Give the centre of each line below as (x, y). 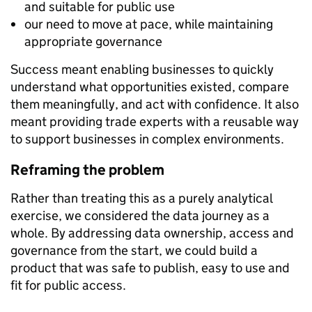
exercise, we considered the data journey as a (140, 215)
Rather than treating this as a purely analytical (141, 198)
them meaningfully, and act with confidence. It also (155, 104)
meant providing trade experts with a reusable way (155, 121)
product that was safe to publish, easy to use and (150, 267)
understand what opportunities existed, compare (150, 86)
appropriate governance (93, 41)
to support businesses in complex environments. (147, 139)
